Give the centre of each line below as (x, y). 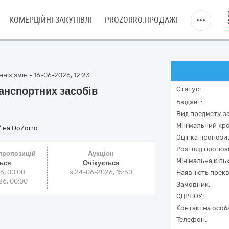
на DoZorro (20, 128)
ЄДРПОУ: (190, 196)
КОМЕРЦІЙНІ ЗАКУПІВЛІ (51, 20)
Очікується (101, 163)
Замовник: (193, 184)
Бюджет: (189, 102)
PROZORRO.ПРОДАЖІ (141, 20)
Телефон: (191, 220)
